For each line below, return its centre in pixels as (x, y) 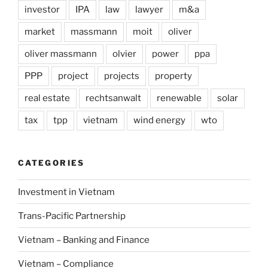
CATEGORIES (51, 162)
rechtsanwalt (113, 98)
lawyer (149, 9)
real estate (47, 98)
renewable (179, 98)
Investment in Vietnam (66, 192)
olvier (124, 54)
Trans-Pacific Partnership (72, 216)
